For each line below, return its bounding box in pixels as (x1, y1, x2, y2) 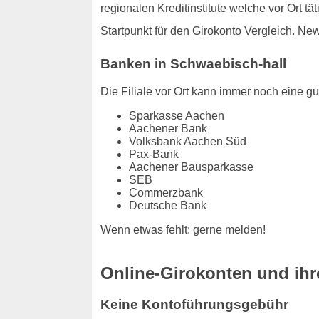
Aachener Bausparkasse (128, 160, 253, 173)
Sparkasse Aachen (128, 109, 224, 122)
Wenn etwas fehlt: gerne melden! (100, 223, 266, 236)
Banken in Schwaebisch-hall (100, 56, 286, 71)
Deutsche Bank (128, 199, 206, 211)
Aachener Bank (128, 122, 207, 135)
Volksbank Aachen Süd (128, 135, 246, 147)
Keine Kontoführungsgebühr (100, 297, 288, 313)
